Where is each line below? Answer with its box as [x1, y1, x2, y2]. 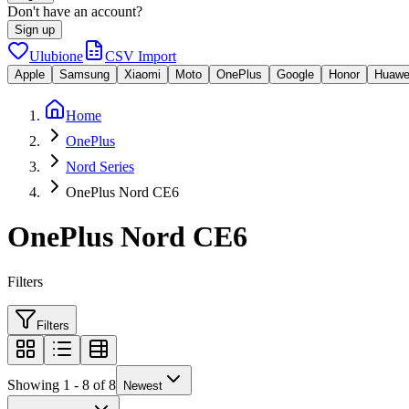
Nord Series [66, 159, 134, 174]
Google [277, 68, 314, 81]
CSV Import [105, 48, 176, 64]
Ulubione [29, 48, 83, 64]
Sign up [15, 23, 55, 37]
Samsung [59, 68, 110, 81]
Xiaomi [124, 68, 161, 81]
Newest [123, 378, 163, 393]
